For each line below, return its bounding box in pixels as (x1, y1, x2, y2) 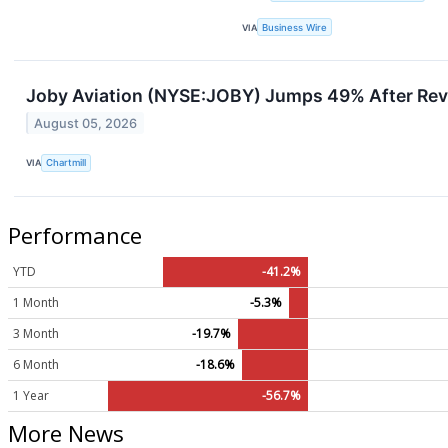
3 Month (13, 325, 59, 343)
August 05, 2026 (34, 115, 138, 131)
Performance (8, 220, 142, 251)
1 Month (13, 294, 59, 312)
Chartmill (46, 157, 87, 169)
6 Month (13, 356, 59, 374)
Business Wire (262, 21, 328, 33)
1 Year (13, 387, 49, 405)
